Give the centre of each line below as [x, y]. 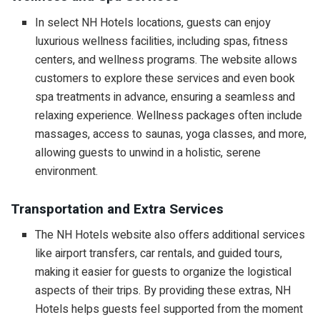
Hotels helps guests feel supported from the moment [169, 310]
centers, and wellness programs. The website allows [166, 60]
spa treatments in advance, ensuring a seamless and [165, 97]
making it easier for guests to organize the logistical [164, 272]
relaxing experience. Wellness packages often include [169, 116]
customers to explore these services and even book [165, 79]
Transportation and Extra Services [117, 209]
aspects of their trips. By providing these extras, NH [163, 291]
